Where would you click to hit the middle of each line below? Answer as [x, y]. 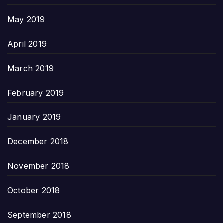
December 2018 [38, 141]
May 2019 [26, 19]
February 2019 [36, 92]
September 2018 [39, 214]
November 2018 [39, 166]
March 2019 [31, 68]
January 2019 [34, 117]
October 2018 [34, 190]
